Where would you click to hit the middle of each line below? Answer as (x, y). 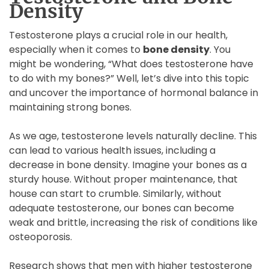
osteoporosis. (41, 237)
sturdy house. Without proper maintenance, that (123, 179)
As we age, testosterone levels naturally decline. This (133, 136)
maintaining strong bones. (70, 107)
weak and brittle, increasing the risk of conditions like (133, 222)
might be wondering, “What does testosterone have (131, 64)
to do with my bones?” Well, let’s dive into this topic (129, 78)
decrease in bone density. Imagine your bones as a (128, 165)
